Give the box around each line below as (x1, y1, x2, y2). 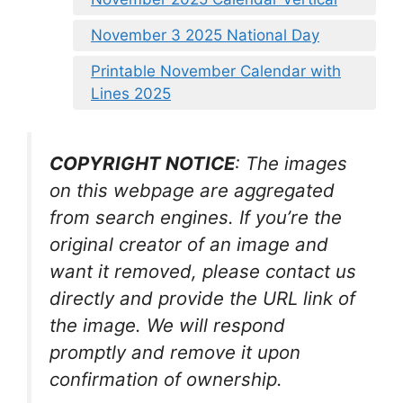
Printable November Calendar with (91, 61, 341, 80)
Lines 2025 (91, 84, 171, 103)
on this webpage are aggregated (49, 179, 335, 202)
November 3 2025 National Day (91, 25, 319, 44)
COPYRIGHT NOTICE (49, 152, 235, 175)
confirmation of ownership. (49, 368, 282, 391)
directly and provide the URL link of (49, 287, 355, 310)
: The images (235, 152, 347, 175)
